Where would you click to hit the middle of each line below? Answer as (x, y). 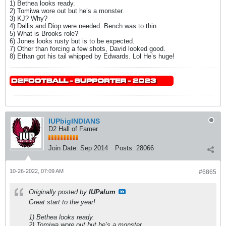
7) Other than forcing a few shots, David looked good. (88, 49)
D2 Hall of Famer (73, 129)
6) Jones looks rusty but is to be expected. (72, 41)
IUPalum (102, 192)
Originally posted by (59, 192)
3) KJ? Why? (29, 18)
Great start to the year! (62, 202)
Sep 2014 (94, 148)
